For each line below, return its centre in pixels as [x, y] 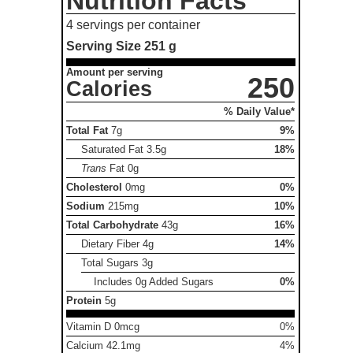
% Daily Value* [260, 112]
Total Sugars [112, 263]
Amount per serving [115, 72]
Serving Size [106, 46]
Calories [110, 89]
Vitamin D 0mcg [103, 327]
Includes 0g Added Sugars [153, 282]
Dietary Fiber [112, 244]
